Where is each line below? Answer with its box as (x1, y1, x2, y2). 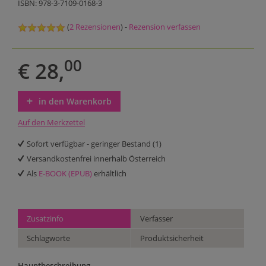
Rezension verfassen (129, 21, 201, 33)
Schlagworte (27, 233, 70, 244)
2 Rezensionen (69, 21, 121, 33)
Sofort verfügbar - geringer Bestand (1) (27, 138, 161, 150)
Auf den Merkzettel (18, 117, 85, 128)
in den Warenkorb (39, 96, 112, 107)
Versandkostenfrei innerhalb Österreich (27, 153, 166, 164)
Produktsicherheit (140, 233, 204, 244)
